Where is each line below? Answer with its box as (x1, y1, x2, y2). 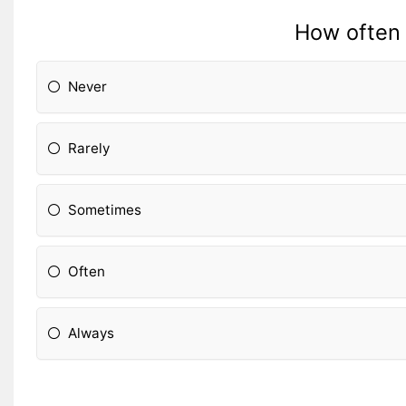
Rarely (68, 139, 110, 157)
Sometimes (68, 200, 141, 218)
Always (68, 324, 114, 342)
